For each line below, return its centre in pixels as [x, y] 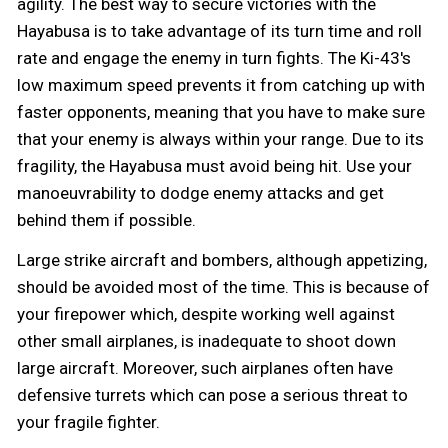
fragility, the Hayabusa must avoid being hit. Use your [214, 166]
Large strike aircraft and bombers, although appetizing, [222, 260]
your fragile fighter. [88, 422]
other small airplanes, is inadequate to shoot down [206, 341]
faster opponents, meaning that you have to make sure [221, 112]
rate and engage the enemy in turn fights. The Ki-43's [214, 58]
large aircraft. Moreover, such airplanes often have [205, 368]
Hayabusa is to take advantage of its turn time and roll [219, 31]
